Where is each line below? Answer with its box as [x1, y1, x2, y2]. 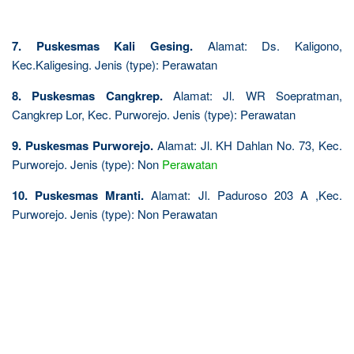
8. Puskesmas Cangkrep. [12, 86, 163, 104]
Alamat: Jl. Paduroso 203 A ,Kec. [144, 186, 342, 203]
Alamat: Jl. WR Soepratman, [162, 86, 343, 104]
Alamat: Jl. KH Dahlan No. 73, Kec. [153, 136, 343, 153]
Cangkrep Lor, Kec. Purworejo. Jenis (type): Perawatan [12, 105, 296, 122]
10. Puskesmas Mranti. [12, 186, 145, 204]
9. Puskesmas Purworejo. [12, 136, 153, 154]
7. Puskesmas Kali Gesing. [12, 36, 193, 55]
